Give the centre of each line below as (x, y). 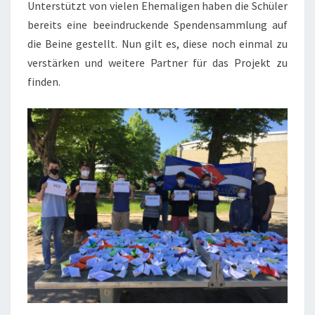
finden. (44, 81)
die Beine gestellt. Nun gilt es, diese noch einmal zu (157, 43)
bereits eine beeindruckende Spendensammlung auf (157, 24)
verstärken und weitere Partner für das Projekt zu (157, 62)
